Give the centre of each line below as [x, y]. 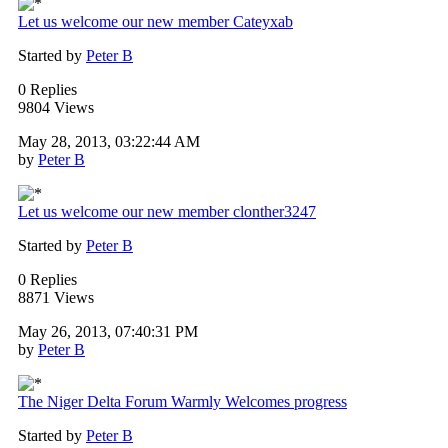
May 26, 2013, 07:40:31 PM [108, 332]
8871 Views [56, 298]
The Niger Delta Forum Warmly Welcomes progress [182, 402]
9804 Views [56, 108]
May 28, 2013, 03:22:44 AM [109, 142]
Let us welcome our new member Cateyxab [155, 22]
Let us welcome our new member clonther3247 [167, 212]
